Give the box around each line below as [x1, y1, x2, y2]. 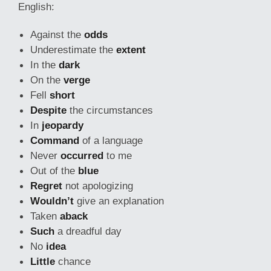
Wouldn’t [30, 195, 74, 207]
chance [55, 255, 91, 267]
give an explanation [74, 195, 164, 207]
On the [30, 74, 64, 86]
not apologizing [62, 180, 133, 192]
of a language [79, 134, 143, 146]
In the [30, 59, 59, 71]
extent [116, 44, 146, 56]
